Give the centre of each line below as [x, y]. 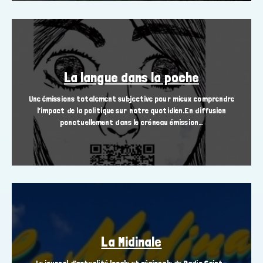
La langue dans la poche [131, 77]
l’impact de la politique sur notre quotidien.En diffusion [131, 111]
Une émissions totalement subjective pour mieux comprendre [131, 99]
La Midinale [131, 242]
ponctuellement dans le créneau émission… [131, 122]
